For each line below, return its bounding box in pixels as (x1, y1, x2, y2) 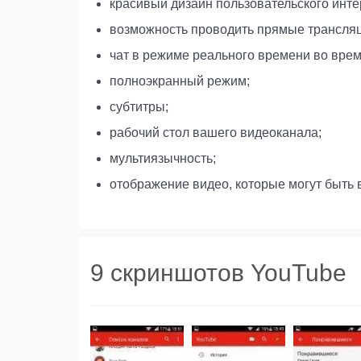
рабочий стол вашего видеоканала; (110, 125, 322, 139)
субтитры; (110, 99, 168, 114)
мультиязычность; (110, 151, 216, 165)
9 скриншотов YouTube (90, 259, 346, 286)
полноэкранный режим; (110, 73, 250, 88)
